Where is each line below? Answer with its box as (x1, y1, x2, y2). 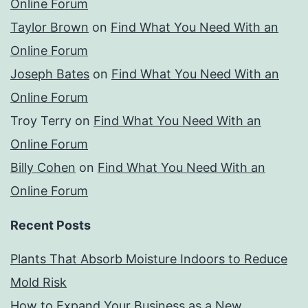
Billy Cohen (10, 160, 76, 175)
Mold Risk (10, 275, 67, 290)
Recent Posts (10, 218, 91, 233)
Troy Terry (10, 113, 71, 129)
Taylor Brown (10, 20, 89, 35)
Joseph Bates (10, 67, 89, 82)
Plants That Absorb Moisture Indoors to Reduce (10, 252, 287, 267)
